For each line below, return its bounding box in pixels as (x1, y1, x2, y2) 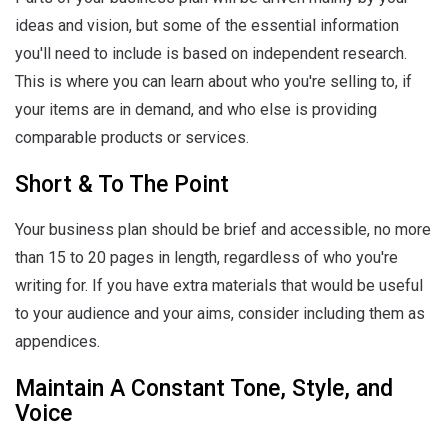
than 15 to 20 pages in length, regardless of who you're (15, 248, 398, 267)
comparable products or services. (15, 128, 249, 147)
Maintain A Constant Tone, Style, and (15, 375, 393, 402)
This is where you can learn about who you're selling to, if (15, 72, 412, 91)
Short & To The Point (15, 171, 229, 198)
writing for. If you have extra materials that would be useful (15, 276, 423, 295)
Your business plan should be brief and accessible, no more (15, 220, 431, 239)
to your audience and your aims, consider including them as (15, 304, 425, 323)
